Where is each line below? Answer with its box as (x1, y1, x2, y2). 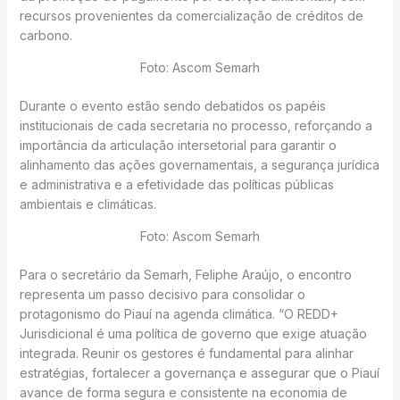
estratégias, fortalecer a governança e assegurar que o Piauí (19, 365, 379, 380)
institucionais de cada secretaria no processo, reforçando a (19, 118, 372, 133)
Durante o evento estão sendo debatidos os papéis (19, 98, 326, 113)
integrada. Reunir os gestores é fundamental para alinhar (19, 346, 354, 361)
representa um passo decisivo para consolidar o (19, 287, 305, 302)
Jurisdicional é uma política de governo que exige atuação (19, 326, 367, 341)
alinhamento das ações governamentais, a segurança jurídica (19, 157, 379, 172)
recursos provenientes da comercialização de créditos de (19, 8, 363, 23)
